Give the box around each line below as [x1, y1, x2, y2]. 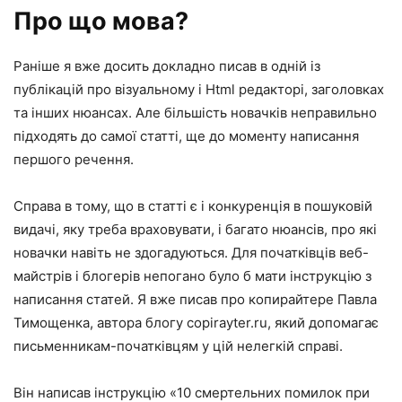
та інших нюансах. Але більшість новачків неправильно [13, 103, 377, 121]
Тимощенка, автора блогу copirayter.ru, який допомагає [13, 313, 379, 331]
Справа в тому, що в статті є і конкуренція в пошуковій [13, 197, 372, 214]
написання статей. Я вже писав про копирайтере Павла [13, 290, 377, 308]
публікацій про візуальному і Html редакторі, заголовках [13, 80, 384, 98]
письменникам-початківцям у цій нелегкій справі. [13, 336, 343, 354]
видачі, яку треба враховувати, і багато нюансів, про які [13, 220, 377, 238]
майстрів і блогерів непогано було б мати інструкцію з [13, 267, 371, 284]
